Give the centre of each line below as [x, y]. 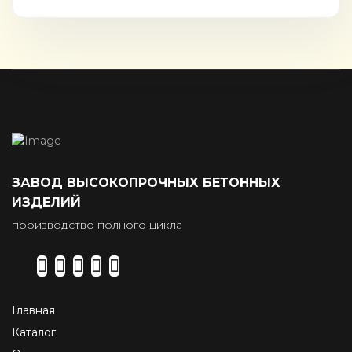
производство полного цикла [97, 225]
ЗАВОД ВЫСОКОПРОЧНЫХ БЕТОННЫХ [146, 183]
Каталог [34, 332]
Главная [33, 310]
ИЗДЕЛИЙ [46, 202]
